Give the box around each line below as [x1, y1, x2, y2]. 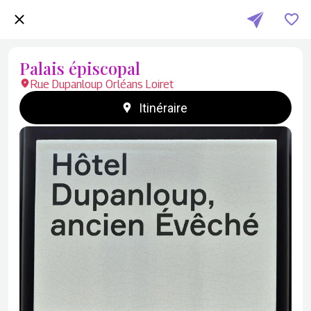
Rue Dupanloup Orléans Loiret [31, 78, 174, 91]
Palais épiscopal [19, 57, 140, 79]
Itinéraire [139, 100, 187, 115]
